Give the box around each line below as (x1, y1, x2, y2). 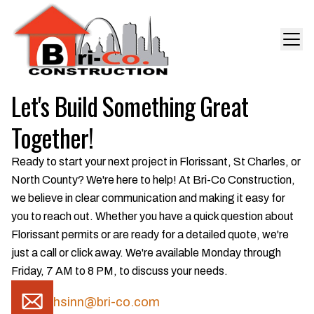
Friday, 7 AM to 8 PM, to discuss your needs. (11, 265, 228, 277)
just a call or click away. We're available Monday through (11, 247, 281, 259)
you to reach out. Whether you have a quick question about (11, 210, 294, 222)
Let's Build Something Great (11, 87, 248, 124)
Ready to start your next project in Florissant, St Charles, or (11, 156, 301, 168)
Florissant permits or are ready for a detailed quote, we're (11, 228, 289, 240)
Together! (11, 118, 93, 156)
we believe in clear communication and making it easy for (11, 192, 285, 204)
